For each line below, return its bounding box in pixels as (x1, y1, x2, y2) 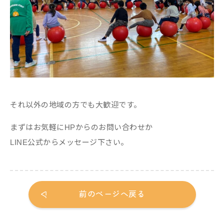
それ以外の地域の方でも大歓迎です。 (10, 100, 141, 109)
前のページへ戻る (79, 189, 145, 200)
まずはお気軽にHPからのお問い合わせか (10, 123, 153, 131)
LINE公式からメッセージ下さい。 (10, 138, 128, 146)
